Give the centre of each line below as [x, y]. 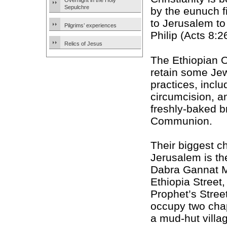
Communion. [181, 121]
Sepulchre [77, 7]
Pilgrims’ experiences [90, 25]
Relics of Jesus [83, 44]
